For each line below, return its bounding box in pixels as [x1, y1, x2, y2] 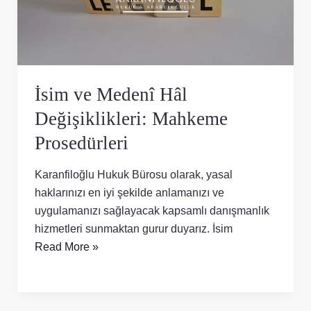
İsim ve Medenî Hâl [34, 83, 187, 105]
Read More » [34, 239, 99, 253]
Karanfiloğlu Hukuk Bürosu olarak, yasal [34, 167, 233, 180]
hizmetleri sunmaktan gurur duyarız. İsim [34, 221, 233, 235]
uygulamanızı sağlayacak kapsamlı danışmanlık [34, 203, 269, 217]
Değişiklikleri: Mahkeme [34, 108, 228, 129]
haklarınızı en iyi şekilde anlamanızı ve [34, 185, 224, 199]
